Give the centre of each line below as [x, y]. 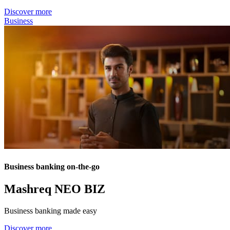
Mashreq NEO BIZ [55, 189]
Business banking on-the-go [52, 166]
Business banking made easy [51, 210]
